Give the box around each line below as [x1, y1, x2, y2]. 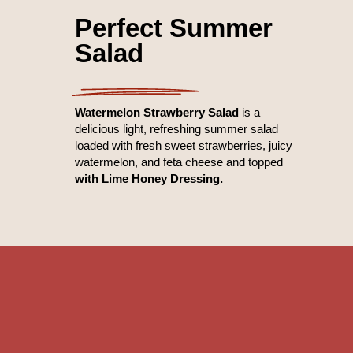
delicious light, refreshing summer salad [74, 121, 278, 136]
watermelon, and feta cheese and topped [74, 154, 283, 169]
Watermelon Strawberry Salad [74, 105, 239, 119]
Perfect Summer [74, 13, 273, 43]
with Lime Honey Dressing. [74, 171, 223, 185]
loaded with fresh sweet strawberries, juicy [74, 138, 292, 152]
